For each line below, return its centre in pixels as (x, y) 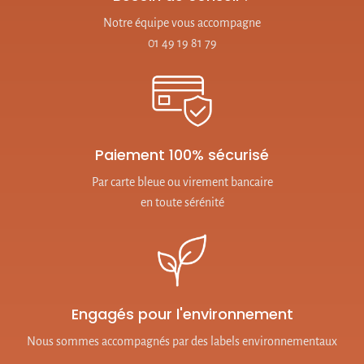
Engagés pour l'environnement (182, 314)
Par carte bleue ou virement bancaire (182, 182)
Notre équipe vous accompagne (182, 23)
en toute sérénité (182, 203)
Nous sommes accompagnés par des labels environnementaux (182, 342)
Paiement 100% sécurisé (182, 155)
